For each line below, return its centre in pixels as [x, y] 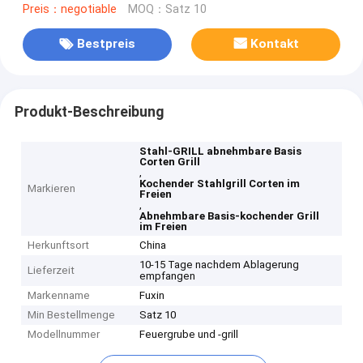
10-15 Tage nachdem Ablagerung [220, 265]
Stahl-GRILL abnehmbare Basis [221, 152]
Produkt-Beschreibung [89, 111]
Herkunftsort [59, 246]
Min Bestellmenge [72, 315]
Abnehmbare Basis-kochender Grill [230, 216]
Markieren [52, 189]
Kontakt [275, 44]
